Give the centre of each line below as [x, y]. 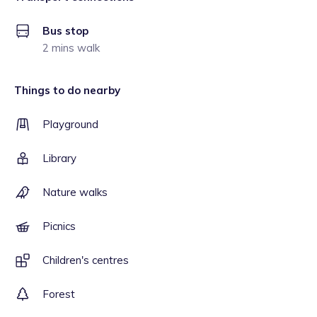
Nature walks [75, 192]
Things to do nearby [67, 90]
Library [59, 158]
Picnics [59, 226]
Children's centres [86, 260]
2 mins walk [71, 48]
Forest [59, 294]
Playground [70, 124]
